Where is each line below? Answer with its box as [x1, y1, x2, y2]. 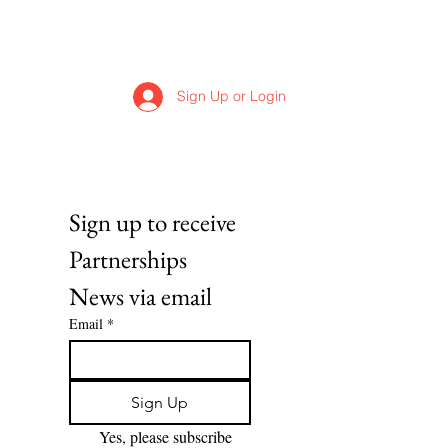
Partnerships [69, 243, 187, 275]
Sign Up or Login [177, 87, 286, 105]
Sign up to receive [69, 206, 236, 238]
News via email [69, 280, 212, 312]
